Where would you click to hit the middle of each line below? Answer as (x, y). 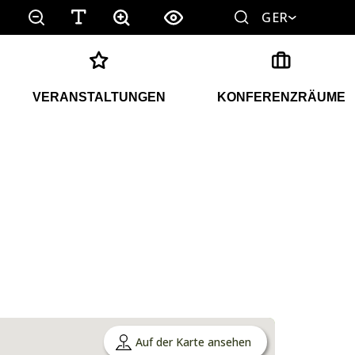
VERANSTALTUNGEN (99, 97)
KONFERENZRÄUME (281, 97)
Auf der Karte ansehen (193, 342)
